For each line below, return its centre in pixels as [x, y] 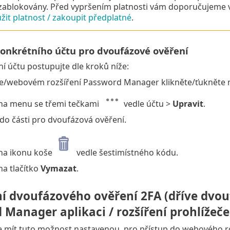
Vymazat [58, 169]
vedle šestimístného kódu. [126, 153]
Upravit [188, 104]
